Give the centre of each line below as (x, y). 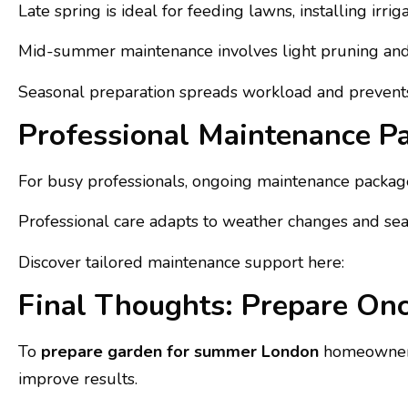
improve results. (78, 379)
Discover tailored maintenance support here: (181, 262)
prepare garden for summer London (180, 352)
